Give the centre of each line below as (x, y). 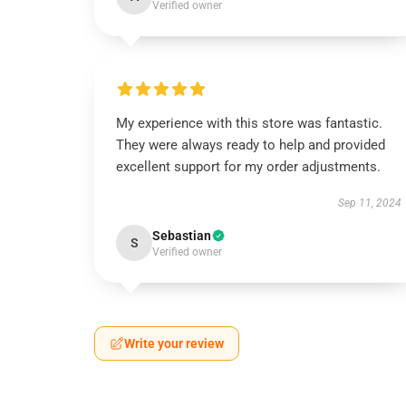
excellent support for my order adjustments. (248, 167)
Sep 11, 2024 (369, 203)
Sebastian (182, 236)
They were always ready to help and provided (251, 145)
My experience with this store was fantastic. (249, 123)
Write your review (174, 343)
